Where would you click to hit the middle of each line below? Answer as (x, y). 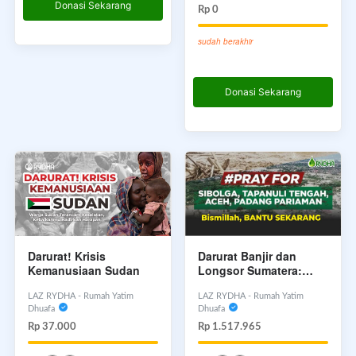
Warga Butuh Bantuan (258, 284)
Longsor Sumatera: (250, 270)
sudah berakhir (225, 41)
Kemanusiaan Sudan (84, 270)
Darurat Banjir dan (247, 255)
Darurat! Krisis (67, 255)
